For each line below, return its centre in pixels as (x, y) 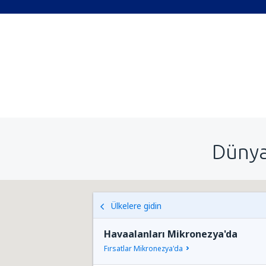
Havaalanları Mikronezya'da (171, 234)
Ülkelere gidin (136, 206)
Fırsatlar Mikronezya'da (143, 248)
